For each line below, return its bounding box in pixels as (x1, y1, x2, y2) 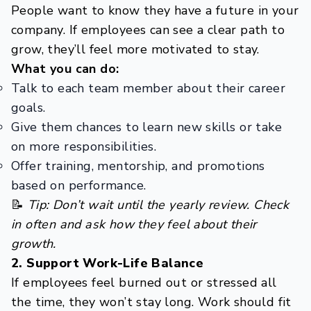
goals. (11, 99, 46, 116)
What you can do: (11, 60, 119, 77)
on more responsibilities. (11, 138, 156, 155)
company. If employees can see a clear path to (11, 22, 285, 38)
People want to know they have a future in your (11, 2, 299, 19)
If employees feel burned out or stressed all (11, 274, 277, 291)
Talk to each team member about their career (11, 80, 286, 96)
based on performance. (11, 177, 146, 194)
